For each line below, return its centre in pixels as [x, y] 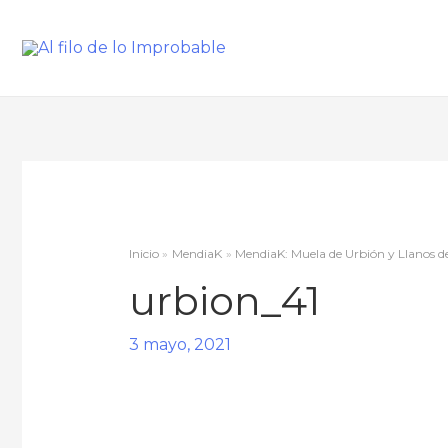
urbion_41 [224, 301]
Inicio [143, 254]
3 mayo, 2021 [179, 345]
